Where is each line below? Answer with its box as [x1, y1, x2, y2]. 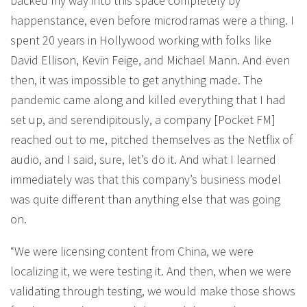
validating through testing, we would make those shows [10, 282, 295, 299]
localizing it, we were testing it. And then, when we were [10, 262, 291, 279]
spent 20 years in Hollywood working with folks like [10, 32, 271, 48]
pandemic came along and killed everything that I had [10, 91, 286, 108]
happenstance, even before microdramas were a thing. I [10, 12, 294, 28]
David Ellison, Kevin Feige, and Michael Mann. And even [10, 51, 290, 68]
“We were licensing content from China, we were [10, 243, 254, 259]
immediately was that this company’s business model [10, 171, 281, 187]
